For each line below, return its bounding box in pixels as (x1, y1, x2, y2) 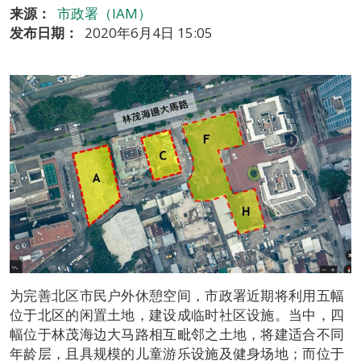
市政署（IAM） (57, 4, 151, 23)
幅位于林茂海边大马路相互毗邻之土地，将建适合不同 (10, 325, 345, 344)
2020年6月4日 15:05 (85, 23, 213, 42)
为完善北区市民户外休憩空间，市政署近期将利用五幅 (10, 286, 345, 305)
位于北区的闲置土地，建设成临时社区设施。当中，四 (10, 305, 345, 325)
